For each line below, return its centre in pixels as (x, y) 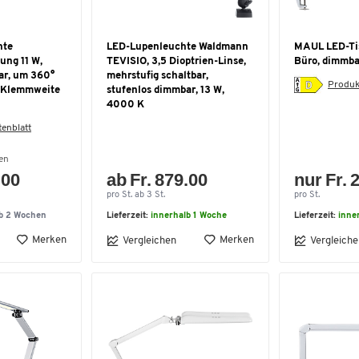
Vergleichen (149, 240)
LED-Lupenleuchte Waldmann (177, 47)
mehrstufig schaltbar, (157, 76)
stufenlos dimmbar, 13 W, (165, 90)
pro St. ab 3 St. (136, 195)
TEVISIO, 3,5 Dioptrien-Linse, (176, 61)
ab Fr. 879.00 (157, 180)
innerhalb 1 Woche (189, 216)
